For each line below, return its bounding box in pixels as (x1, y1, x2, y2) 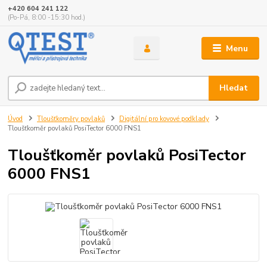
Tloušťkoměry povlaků (37, 114, 105, 124)
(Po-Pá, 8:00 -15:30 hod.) (8, 13, 86, 23)
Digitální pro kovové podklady (119, 114, 209, 124)
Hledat (219, 82, 249, 94)
